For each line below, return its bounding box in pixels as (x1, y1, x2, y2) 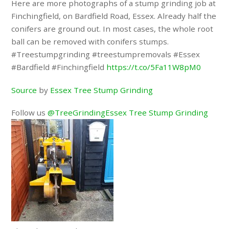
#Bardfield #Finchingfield (11, 61, 107, 72)
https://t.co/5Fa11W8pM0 (106, 61, 201, 72)
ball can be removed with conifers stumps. (11, 36, 169, 47)
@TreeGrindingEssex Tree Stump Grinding (48, 107, 209, 118)
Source (11, 84, 37, 95)
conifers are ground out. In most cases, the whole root (11, 23, 214, 34)
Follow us (11, 107, 48, 118)
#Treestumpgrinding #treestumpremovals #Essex (11, 49, 200, 59)
